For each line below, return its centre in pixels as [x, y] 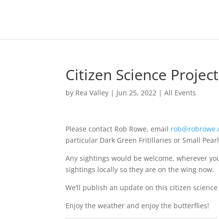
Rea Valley [92, 93]
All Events [180, 93]
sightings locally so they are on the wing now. [140, 169]
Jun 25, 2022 [137, 93]
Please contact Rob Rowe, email [118, 129]
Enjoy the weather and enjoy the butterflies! [138, 206]
